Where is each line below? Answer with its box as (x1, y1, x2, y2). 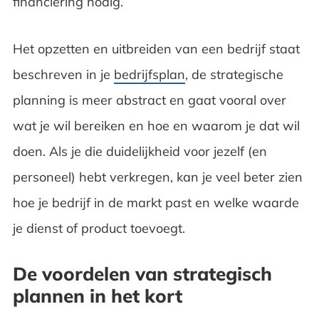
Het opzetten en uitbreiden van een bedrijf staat (12, 40, 300, 57)
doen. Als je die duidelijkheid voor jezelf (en (12, 142, 267, 159)
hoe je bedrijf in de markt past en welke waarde (12, 194, 299, 211)
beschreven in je (12, 66, 114, 83)
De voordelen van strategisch (12, 261, 272, 286)
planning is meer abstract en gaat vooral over (12, 91, 286, 108)
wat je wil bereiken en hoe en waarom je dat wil (12, 117, 300, 134)
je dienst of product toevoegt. (12, 219, 185, 236)
